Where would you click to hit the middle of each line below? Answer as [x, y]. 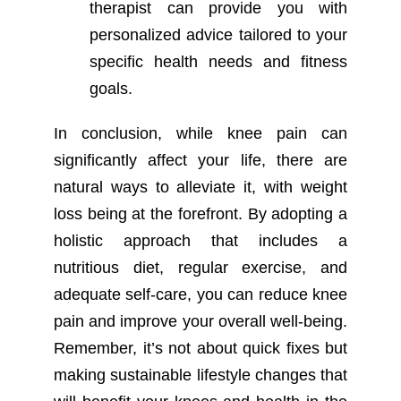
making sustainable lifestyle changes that [200, 375]
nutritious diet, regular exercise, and [200, 267]
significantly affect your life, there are [200, 160]
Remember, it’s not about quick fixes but [200, 348]
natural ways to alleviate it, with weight [200, 187]
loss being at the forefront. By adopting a [200, 213]
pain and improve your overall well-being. [200, 321]
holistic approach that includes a [200, 240]
